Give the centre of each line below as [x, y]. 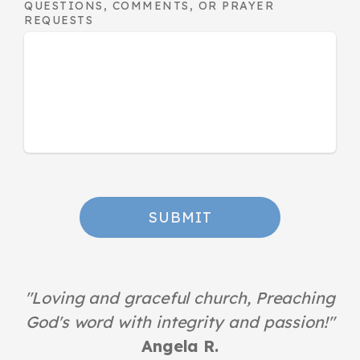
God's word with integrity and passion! [177, 321]
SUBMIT [180, 217]
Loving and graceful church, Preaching [183, 297]
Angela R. [180, 346]
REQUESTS [61, 20]
